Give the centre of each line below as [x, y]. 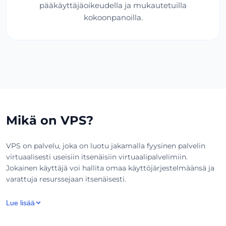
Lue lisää [20, 203]
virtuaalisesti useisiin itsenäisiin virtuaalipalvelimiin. [97, 157]
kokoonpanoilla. [113, 17]
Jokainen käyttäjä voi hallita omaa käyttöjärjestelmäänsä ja [110, 168]
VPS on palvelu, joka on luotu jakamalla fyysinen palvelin [106, 146]
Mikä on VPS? [50, 120]
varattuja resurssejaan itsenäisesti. [66, 179]
